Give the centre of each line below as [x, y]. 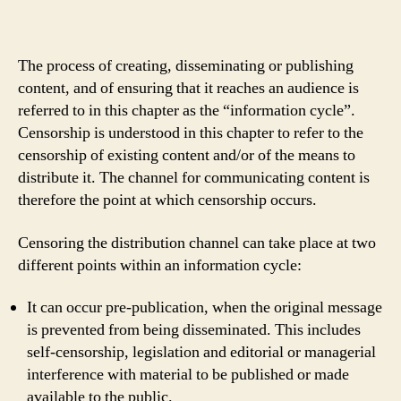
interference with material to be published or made [188, 375]
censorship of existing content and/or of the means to [187, 155]
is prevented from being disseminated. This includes [194, 330]
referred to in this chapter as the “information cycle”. [187, 111]
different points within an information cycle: [160, 265]
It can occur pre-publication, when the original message [205, 307]
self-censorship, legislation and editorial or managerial [201, 352]
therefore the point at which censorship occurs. [167, 200]
